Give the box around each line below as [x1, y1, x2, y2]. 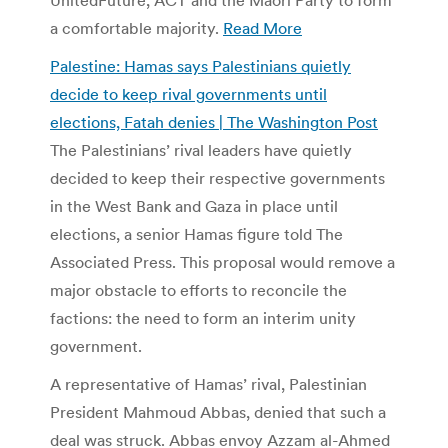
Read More [223, 17, 302, 38]
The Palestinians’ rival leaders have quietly [50, 139, 352, 160]
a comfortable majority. [50, 17, 223, 38]
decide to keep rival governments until [50, 83, 327, 104]
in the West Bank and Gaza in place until [50, 195, 338, 216]
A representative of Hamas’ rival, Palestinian [50, 373, 367, 394]
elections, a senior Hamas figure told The [50, 223, 343, 244]
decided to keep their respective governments [50, 167, 385, 188]
